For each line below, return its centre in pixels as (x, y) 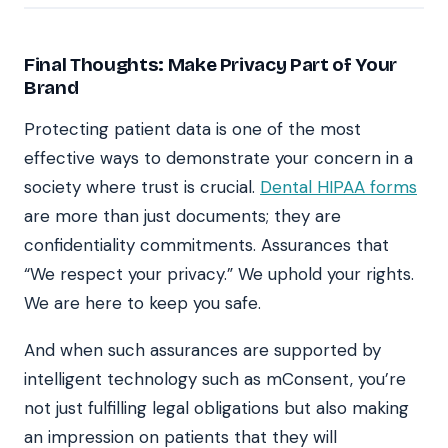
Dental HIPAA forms (338, 186)
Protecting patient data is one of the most (192, 128)
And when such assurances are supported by (202, 349)
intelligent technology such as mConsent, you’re (215, 378)
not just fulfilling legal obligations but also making (216, 407)
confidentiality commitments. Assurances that (206, 244)
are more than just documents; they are (182, 215)
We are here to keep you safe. (142, 302)
